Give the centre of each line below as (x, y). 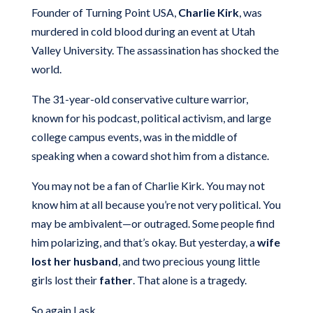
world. (46, 68)
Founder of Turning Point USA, (104, 12)
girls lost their (65, 279)
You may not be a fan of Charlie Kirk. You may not (148, 185)
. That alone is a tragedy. (189, 279)
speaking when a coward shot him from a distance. (150, 155)
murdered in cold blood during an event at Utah (143, 31)
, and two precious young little (189, 261)
